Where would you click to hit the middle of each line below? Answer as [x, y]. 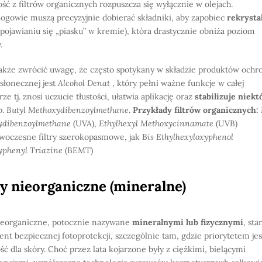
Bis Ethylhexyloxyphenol [188, 137]
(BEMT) [78, 150]
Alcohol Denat [84, 83]
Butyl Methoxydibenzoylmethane [68, 110]
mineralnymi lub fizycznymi [188, 222]
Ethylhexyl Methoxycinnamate [156, 123]
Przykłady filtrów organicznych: [196, 110]
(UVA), [85, 123]
